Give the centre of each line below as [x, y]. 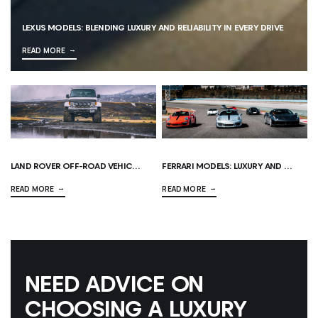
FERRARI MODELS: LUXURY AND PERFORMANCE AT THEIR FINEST [287, 165]
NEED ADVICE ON [114, 284]
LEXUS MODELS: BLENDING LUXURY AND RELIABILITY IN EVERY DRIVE [153, 28]
